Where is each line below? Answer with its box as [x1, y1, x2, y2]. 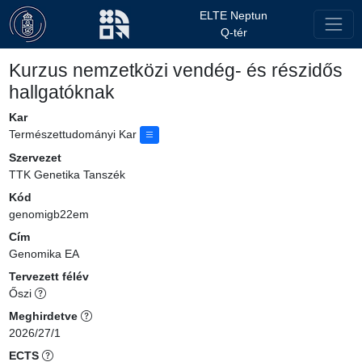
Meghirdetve [8, 309, 81, 323]
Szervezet [8, 151, 61, 165]
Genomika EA [8, 247, 79, 261]
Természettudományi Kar [8, 128, 140, 141]
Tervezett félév [8, 270, 89, 284]
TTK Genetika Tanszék [8, 168, 125, 182]
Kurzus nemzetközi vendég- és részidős [8, 61, 343, 81]
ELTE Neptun [200, 9, 267, 22]
